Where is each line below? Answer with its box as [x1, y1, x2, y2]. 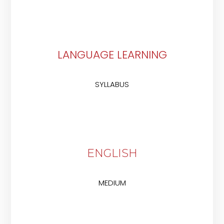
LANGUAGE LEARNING [57, 47, 167, 63]
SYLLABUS [95, 79, 129, 90]
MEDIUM [98, 177, 126, 188]
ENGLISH [86, 146, 137, 160]
